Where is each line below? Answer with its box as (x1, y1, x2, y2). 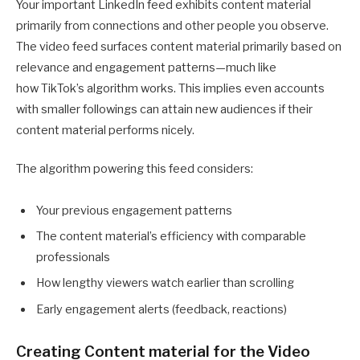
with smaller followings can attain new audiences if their (16, 101, 313, 117)
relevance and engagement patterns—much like (16, 59, 276, 75)
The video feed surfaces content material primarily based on (16, 39, 342, 54)
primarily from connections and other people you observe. (16, 18, 329, 33)
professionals (36, 250, 110, 265)
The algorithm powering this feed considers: (16, 161, 253, 176)
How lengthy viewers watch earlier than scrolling (36, 276, 294, 291)
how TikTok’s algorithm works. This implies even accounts (16, 80, 325, 96)
